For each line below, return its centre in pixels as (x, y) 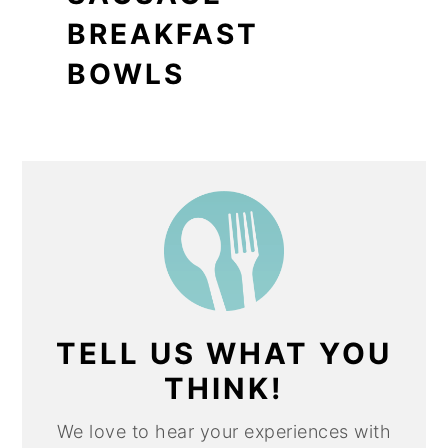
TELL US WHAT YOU (224, 353)
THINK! (224, 388)
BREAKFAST (163, 33)
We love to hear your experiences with (224, 431)
